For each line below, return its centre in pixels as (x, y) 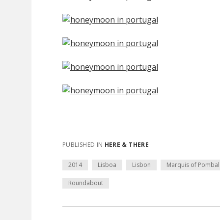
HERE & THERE (127, 145)
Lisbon (141, 165)
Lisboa (107, 165)
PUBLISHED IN (83, 145)
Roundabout (86, 183)
